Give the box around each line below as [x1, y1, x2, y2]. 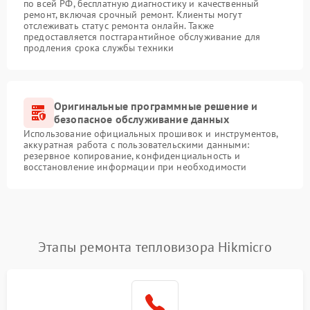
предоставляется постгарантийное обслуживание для [24, 30, 261, 43]
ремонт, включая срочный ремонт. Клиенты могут [24, 8, 242, 21]
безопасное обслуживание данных [54, 111, 229, 126]
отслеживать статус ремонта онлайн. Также [24, 19, 214, 32]
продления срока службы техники [24, 41, 174, 54]
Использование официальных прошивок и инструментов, [24, 127, 278, 140]
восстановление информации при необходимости [24, 160, 247, 173]
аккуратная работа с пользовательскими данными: [24, 138, 249, 151]
